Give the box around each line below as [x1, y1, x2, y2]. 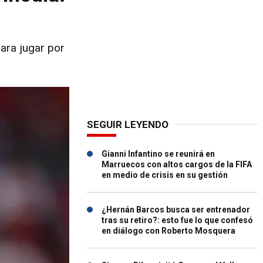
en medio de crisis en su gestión [102, 170, 228, 180]
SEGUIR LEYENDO [87, 119, 168, 130]
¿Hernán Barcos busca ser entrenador [102, 205, 250, 214]
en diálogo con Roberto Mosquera [102, 226, 235, 235]
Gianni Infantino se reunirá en [102, 149, 215, 159]
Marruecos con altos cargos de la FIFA [102, 160, 252, 169]
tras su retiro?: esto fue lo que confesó [102, 215, 253, 225]
